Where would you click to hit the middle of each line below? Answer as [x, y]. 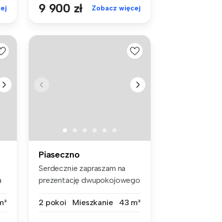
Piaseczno [59, 154]
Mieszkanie [93, 202]
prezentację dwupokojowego [89, 180]
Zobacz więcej [116, 8]
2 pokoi [53, 202]
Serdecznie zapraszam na [82, 168]
